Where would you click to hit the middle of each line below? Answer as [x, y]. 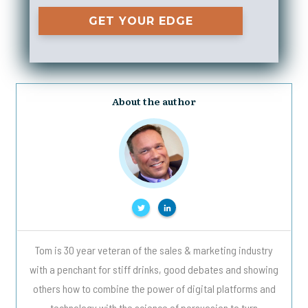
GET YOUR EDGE [141, 21]
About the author [154, 101]
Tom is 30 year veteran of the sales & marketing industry [154, 250]
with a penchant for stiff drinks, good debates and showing [154, 269]
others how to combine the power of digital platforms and [154, 289]
